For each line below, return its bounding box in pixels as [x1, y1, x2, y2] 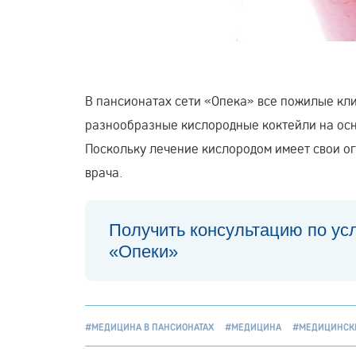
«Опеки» [109, 241, 178, 261]
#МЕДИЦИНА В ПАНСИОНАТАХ [85, 320, 214, 333]
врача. [85, 163, 122, 180]
